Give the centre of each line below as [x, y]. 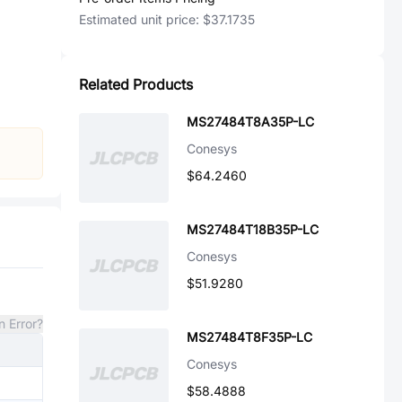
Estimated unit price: [141, 19]
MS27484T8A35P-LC [250, 122]
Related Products [136, 84]
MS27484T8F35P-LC [249, 337]
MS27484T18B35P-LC [253, 229]
